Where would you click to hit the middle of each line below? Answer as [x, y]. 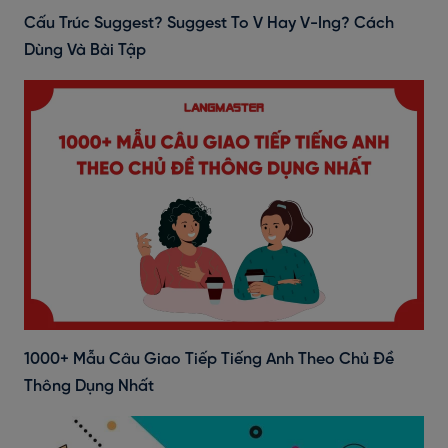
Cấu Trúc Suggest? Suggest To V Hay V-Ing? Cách [209, 23]
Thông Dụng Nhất [89, 386]
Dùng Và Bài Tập [85, 50]
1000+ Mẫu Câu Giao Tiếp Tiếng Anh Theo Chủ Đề [209, 359]
